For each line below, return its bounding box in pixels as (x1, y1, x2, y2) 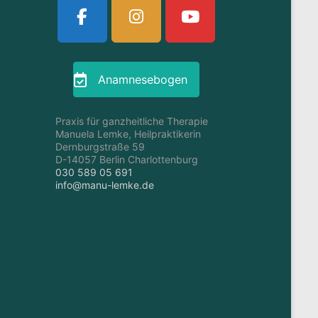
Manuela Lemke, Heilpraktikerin (55, 128, 202, 141)
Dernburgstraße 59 (55, 141, 146, 153)
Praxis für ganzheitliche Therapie (55, 115, 209, 128)
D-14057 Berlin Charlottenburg (55, 153, 199, 166)
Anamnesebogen (97, 72, 187, 87)
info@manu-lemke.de (55, 179, 155, 192)
